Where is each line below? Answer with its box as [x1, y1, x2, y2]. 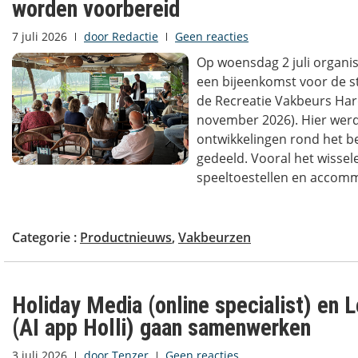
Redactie [109, 29, 158, 45]
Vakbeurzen [178, 229, 251, 247]
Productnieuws [80, 229, 172, 247]
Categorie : [12, 229, 80, 247]
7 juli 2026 [12, 29, 67, 45]
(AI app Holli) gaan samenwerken [12, 314, 311, 342]
